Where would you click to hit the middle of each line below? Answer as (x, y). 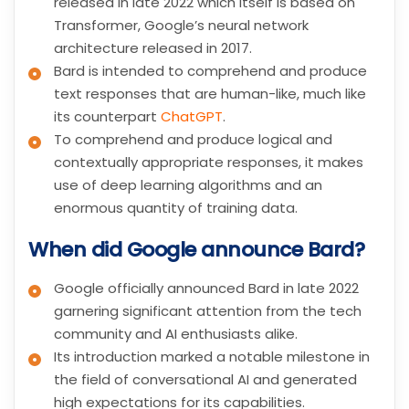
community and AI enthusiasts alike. (176, 333)
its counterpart (107, 117)
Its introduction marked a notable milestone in (212, 356)
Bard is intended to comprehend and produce (210, 71)
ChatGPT (192, 117)
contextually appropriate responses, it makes (209, 163)
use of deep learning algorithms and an (188, 185)
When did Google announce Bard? (196, 250)
